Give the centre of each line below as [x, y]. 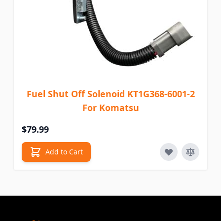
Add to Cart [64, 152]
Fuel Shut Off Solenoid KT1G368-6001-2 [110, 94]
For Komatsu [110, 108]
